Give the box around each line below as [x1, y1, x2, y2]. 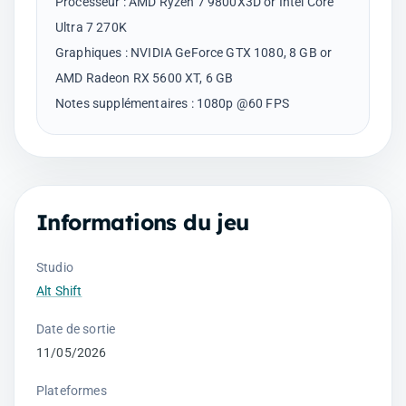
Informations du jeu [36, 208, 249, 236]
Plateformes [36, 382, 107, 398]
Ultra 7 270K [55, 19, 127, 34]
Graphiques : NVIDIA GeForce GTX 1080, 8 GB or [55, 44, 333, 60]
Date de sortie [36, 321, 116, 336]
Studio [36, 259, 73, 275]
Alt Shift [36, 283, 82, 298]
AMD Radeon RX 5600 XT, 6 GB [55, 70, 234, 85]
